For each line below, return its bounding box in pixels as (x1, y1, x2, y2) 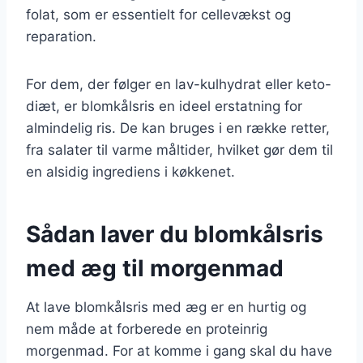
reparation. (26, 28, 96, 45)
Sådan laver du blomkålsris (26, 220, 323, 248)
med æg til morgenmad (26, 254, 284, 282)
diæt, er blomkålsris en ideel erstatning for (26, 97, 302, 114)
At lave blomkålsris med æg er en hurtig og (26, 298, 306, 315)
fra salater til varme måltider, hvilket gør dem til (26, 141, 333, 158)
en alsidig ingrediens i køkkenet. (26, 163, 235, 180)
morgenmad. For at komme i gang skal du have (26, 342, 332, 359)
